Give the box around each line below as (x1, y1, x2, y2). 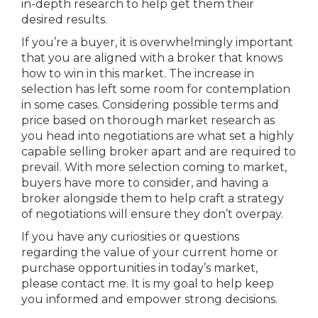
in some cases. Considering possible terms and (21, 98, 279, 111)
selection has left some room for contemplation (21, 82, 290, 96)
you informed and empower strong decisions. (21, 292, 278, 306)
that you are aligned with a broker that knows (21, 51, 283, 65)
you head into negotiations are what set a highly (21, 129, 294, 143)
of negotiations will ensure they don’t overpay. (21, 207, 283, 221)
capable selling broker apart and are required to (21, 145, 296, 158)
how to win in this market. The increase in (21, 67, 254, 80)
